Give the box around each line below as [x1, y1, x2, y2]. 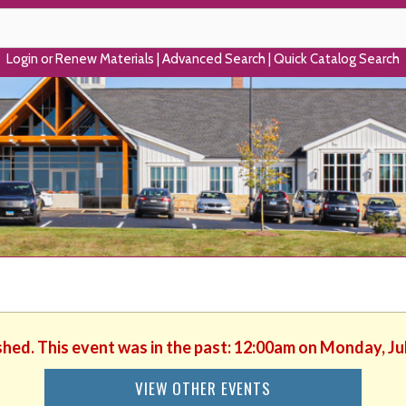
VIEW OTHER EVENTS [135, 376, 271, 400]
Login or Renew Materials [6, 51, 154, 67]
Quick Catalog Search [274, 51, 400, 67]
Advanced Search [162, 51, 266, 67]
